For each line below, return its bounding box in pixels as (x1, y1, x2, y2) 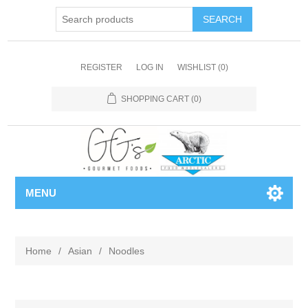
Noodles (109, 245, 145, 256)
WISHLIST (177, 63, 216, 72)
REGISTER (80, 63, 122, 72)
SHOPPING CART (120, 94, 189, 104)
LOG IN (135, 63, 164, 72)
